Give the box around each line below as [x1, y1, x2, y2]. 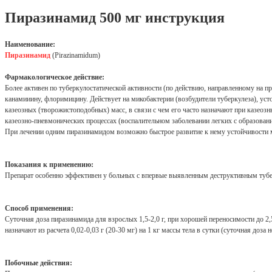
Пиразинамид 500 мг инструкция [5, 10, 225, 26]
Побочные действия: [5, 259, 72, 268]
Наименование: [5, 40, 55, 49]
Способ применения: [5, 204, 73, 213]
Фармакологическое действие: [5, 73, 104, 82]
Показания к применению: [5, 160, 93, 169]
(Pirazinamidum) [50, 51, 100, 60]
